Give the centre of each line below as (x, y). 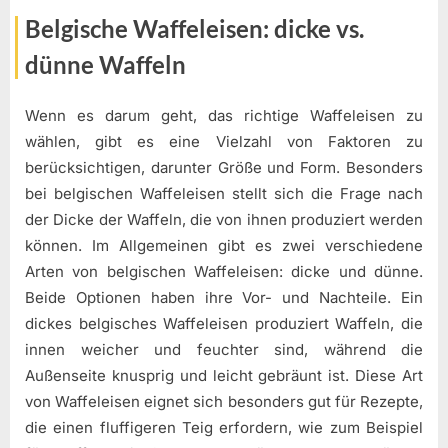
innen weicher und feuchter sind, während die (224, 349)
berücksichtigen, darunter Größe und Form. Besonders (224, 167)
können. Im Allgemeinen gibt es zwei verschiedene (224, 245)
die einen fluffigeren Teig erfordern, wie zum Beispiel (224, 427)
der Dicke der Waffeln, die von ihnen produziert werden (224, 219)
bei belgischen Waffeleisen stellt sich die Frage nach (224, 193)
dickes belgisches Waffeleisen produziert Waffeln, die (224, 323)
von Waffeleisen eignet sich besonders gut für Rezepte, (224, 401)
